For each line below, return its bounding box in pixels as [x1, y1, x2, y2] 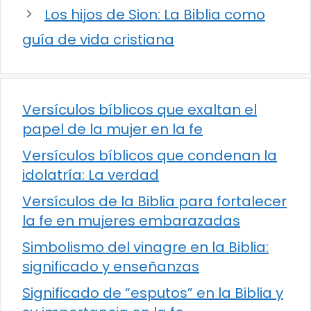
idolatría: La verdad [22, 165, 159, 185]
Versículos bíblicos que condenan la [22, 145, 277, 165]
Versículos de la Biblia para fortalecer [22, 191, 287, 211]
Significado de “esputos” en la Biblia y [22, 283, 283, 303]
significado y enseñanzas [22, 256, 199, 276]
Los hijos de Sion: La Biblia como [44, 4, 265, 24]
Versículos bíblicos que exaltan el [22, 99, 257, 119]
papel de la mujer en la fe [22, 119, 203, 139]
